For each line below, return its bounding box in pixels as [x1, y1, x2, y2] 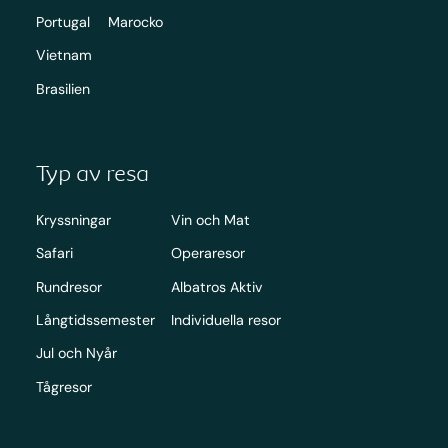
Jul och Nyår [35, 344, 117, 363]
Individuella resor [170, 311, 281, 329]
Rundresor [35, 277, 102, 296]
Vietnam [35, 46, 92, 65]
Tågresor [35, 377, 92, 396]
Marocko [107, 12, 163, 31]
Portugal [35, 12, 90, 31]
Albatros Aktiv [170, 277, 263, 296]
